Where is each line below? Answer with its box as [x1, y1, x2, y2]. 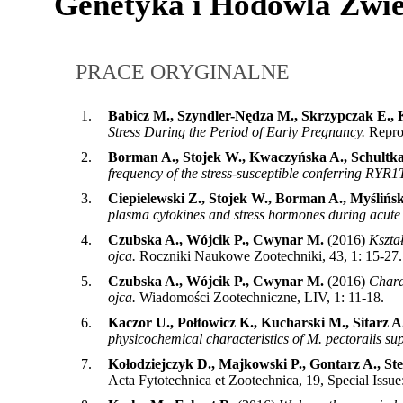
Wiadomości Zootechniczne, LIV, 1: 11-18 [139, 289, 381, 305]
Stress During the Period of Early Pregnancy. [108, 123, 365, 139]
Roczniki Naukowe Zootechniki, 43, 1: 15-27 [139, 247, 399, 264]
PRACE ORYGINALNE [76, 59, 290, 84]
